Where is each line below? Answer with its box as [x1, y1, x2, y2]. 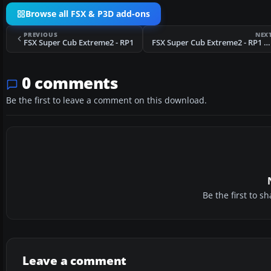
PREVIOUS [24, 30, 58, 39]
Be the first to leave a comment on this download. [6, 94, 207, 106]
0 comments [22, 71, 118, 94]
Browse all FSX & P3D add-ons [25, 8, 150, 19]
